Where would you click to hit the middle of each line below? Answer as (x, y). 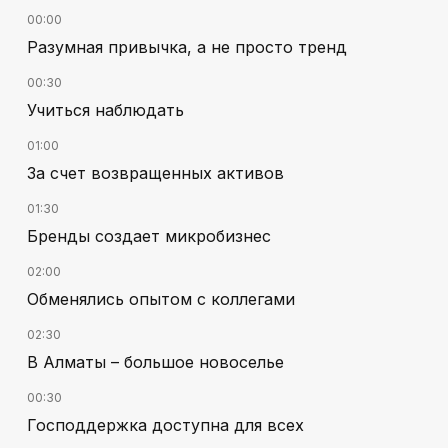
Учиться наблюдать (105, 109)
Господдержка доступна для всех (165, 424)
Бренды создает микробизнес (149, 235)
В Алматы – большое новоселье (155, 361)
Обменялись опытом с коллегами (161, 298)
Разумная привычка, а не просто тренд (187, 46)
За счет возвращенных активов (155, 172)
